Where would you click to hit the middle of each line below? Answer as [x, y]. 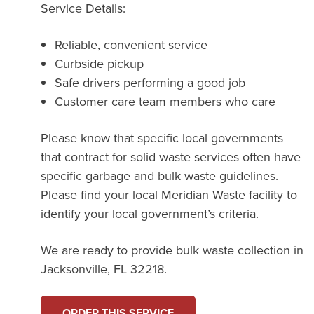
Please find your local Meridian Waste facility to [169, 194]
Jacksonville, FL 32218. [104, 268]
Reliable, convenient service [131, 44]
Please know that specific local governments [162, 137]
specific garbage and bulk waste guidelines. [160, 175]
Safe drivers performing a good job [150, 82]
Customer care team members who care [165, 101]
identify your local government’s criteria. [150, 213]
